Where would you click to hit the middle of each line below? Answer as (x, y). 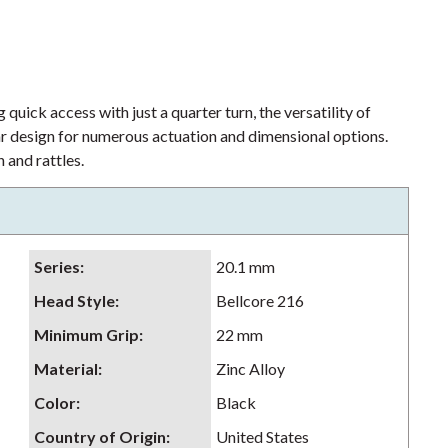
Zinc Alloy (250, 368)
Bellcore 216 (260, 300)
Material (66, 368)
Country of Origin (100, 436)
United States (262, 436)
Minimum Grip (86, 334)
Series (57, 266)
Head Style (74, 300)
